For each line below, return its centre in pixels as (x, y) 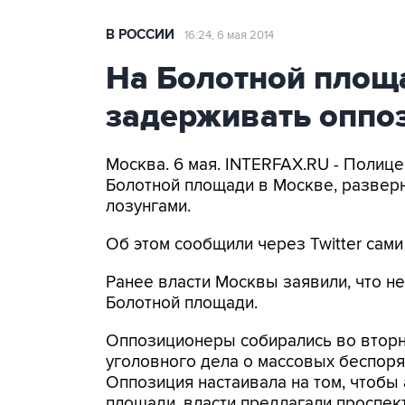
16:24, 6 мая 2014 (229, 35)
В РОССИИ (140, 35)
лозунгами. (148, 207)
